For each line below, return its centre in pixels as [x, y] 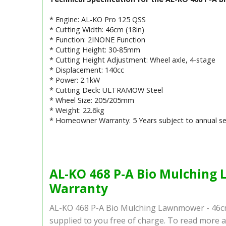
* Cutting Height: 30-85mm [95, 49]
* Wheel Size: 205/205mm [92, 100]
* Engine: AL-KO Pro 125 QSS [97, 19]
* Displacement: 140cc [87, 70]
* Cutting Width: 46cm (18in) [97, 29]
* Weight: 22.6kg [77, 110]
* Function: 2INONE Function [97, 39]
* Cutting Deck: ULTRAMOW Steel [106, 90]
